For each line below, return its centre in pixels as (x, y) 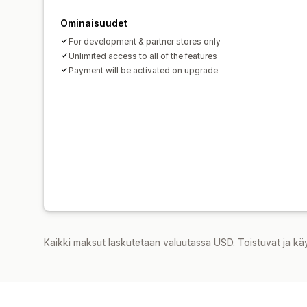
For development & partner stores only (145, 41)
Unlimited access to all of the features (143, 56)
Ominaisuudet (94, 23)
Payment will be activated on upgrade (143, 70)
